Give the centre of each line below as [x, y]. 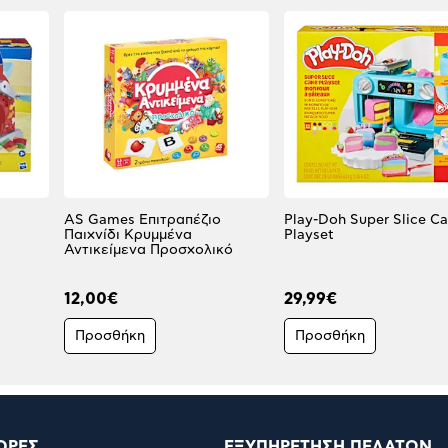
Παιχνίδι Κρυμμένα [128, 234]
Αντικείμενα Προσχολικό [148, 249]
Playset [309, 234]
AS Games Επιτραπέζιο [142, 219]
